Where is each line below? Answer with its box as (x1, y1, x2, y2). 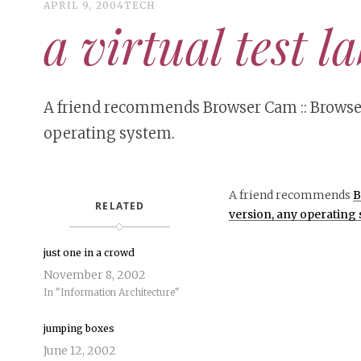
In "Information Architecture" (43, 286, 180, 299)
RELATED (95, 198, 145, 213)
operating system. (43, 124, 175, 143)
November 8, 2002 (43, 268, 146, 283)
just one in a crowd (43, 246, 135, 259)
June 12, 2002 (43, 342, 116, 358)
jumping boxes (43, 322, 114, 334)
